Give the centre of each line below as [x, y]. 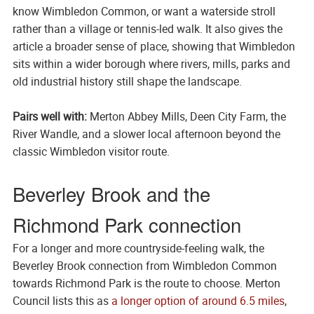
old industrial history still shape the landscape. [127, 82]
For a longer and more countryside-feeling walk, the [138, 248]
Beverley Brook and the [111, 194]
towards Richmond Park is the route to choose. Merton [146, 284]
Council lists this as [62, 301]
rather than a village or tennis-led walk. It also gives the [147, 29]
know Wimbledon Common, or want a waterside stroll [144, 12]
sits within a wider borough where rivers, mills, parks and [151, 64]
